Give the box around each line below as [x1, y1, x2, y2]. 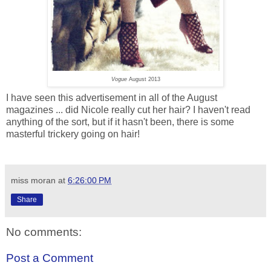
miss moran [11, 175, 56, 185]
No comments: [6, 225, 82, 238]
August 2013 [126, 76, 160, 82]
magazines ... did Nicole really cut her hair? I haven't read [6, 104, 250, 115]
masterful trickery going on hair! [6, 128, 140, 139]
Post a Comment [6, 252, 93, 265]
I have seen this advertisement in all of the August [6, 92, 217, 103]
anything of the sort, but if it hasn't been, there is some [6, 116, 234, 127]
